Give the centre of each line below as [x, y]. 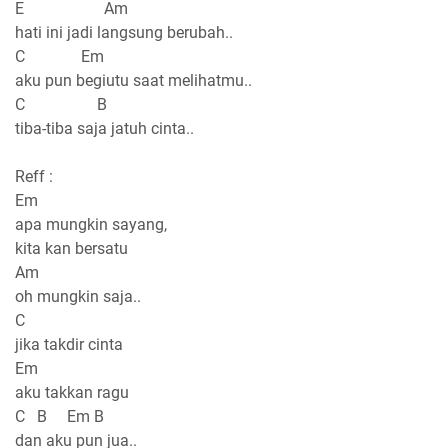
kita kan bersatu [71, 248]
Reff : [34, 176]
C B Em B [59, 416]
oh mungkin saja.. [78, 296]
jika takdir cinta [69, 344]
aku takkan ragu [72, 392]
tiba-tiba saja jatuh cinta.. [104, 128]
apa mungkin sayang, [91, 224]
